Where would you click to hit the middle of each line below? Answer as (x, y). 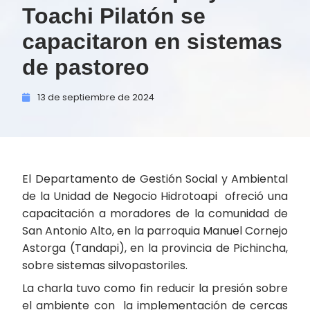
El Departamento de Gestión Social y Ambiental (155, 179)
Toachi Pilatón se (117, 16)
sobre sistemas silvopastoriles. (105, 265)
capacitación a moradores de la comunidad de (155, 213)
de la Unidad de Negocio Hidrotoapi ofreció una (155, 196)
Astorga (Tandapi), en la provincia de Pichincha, (155, 248)
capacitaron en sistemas (152, 42)
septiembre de (96, 97)
